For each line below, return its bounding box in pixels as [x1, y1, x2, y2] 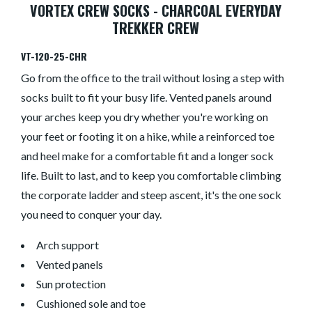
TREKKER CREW [112, 17, 200, 39]
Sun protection [36, 277, 107, 291]
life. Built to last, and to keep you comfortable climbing [21, 169, 282, 182]
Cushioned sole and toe [36, 297, 146, 311]
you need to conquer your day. [21, 208, 164, 221]
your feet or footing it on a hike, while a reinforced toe [21, 130, 275, 143]
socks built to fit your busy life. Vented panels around [21, 91, 272, 104]
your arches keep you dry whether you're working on [21, 110, 269, 124]
